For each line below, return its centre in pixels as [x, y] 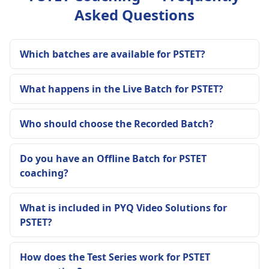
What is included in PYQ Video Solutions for [123, 207]
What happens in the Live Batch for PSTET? [122, 89]
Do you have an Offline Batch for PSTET [113, 158]
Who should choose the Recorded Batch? [117, 123]
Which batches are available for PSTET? [113, 54]
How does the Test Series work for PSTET [115, 257]
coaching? [44, 173]
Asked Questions [134, 14]
